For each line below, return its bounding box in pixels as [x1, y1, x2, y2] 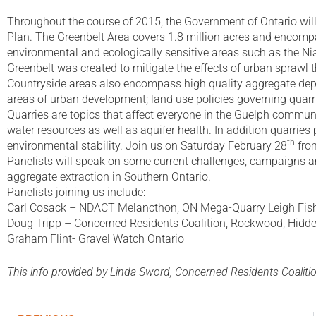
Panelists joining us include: [7, 185, 145, 199]
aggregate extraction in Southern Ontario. [7, 169, 211, 183]
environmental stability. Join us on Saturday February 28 [7, 138, 287, 152]
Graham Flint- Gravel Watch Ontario [7, 231, 184, 245]
